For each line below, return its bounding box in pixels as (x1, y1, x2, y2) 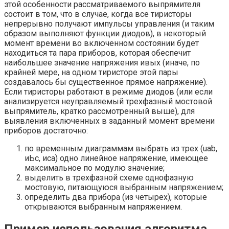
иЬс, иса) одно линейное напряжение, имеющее (25, 153, 208, 163)
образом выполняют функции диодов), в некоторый (4, 28, 206, 38)
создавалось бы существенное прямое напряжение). (4, 77, 208, 87)
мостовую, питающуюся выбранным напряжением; (25, 182, 223, 192)
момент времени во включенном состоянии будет (4, 38, 199, 48)
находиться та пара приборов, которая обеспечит (4, 48, 191, 58)
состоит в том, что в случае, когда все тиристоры (4, 9, 192, 19)
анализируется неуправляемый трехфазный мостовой (4, 96, 212, 106)
